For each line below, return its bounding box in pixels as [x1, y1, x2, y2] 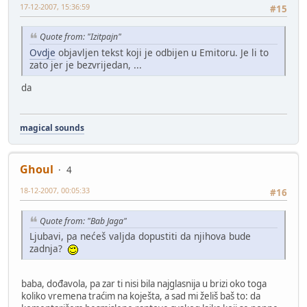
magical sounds [20, 122, 84, 134]
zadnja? [29, 242, 68, 256]
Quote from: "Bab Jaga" [40, 214, 127, 227]
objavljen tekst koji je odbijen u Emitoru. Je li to [56, 46, 269, 60]
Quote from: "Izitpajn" [40, 31, 121, 43]
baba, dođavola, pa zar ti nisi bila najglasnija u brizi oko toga [21, 278, 267, 291]
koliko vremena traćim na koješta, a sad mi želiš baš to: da [21, 290, 260, 303]
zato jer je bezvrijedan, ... [29, 58, 142, 72]
